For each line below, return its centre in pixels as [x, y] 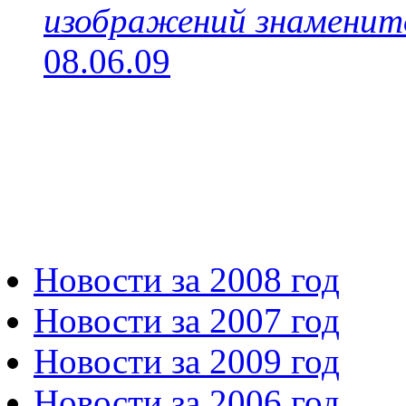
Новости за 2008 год [187, 279]
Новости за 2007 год [187, 320]
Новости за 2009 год [187, 361]
